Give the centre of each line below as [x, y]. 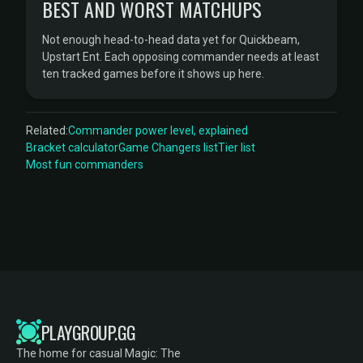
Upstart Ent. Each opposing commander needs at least [181, 57]
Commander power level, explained [158, 130]
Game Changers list [168, 147]
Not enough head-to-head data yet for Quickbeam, [171, 40]
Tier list [237, 147]
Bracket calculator [72, 147]
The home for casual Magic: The [98, 353]
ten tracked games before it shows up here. [153, 74]
